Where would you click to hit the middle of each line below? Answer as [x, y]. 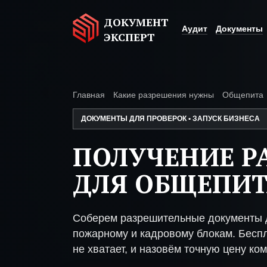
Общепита [243, 95]
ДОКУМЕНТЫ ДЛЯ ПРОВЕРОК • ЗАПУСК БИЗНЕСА [170, 119]
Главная [89, 95]
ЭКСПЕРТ [129, 37]
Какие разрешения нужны [164, 95]
